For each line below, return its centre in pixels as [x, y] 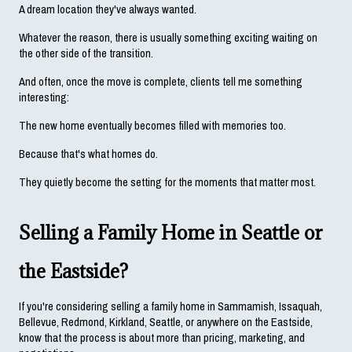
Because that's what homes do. [88, 154]
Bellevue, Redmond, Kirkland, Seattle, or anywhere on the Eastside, [166, 322]
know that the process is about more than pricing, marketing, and [162, 337]
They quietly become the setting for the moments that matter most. [167, 182]
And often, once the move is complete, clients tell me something [161, 81]
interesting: [44, 97]
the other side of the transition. [86, 53]
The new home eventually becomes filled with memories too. [152, 125]
